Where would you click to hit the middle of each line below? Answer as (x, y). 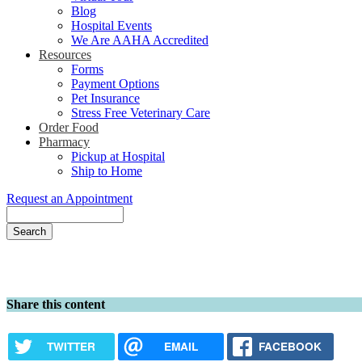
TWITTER (71, 346)
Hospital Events (112, 26)
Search (24, 213)
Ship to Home (107, 171)
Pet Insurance (105, 99)
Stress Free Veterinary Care (141, 113)
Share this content (56, 305)
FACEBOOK (290, 346)
